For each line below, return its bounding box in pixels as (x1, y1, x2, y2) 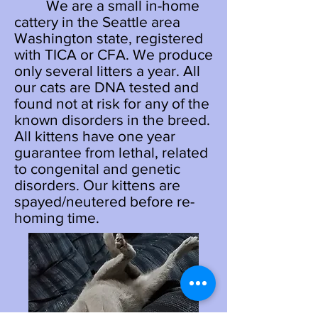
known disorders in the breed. (14, 111, 210, 128)
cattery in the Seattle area (14, 13, 180, 30)
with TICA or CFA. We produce (14, 46, 213, 62)
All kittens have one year (14, 128, 175, 144)
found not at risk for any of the (14, 95, 209, 111)
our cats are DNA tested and (14, 79, 199, 95)
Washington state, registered (14, 30, 203, 46)
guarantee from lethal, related (14, 144, 208, 160)
